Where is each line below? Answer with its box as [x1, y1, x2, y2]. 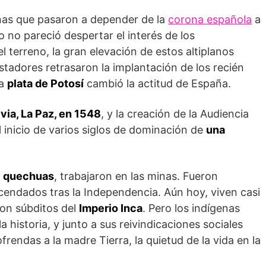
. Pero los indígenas [142, 202, 240, 214]
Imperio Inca [79, 202, 142, 214]
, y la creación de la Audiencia [101, 107, 249, 120]
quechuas [3, 170, 54, 182]
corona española [168, 13, 252, 26]
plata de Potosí [7, 77, 84, 90]
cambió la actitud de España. [84, 77, 231, 90]
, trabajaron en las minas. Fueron [54, 170, 218, 182]
